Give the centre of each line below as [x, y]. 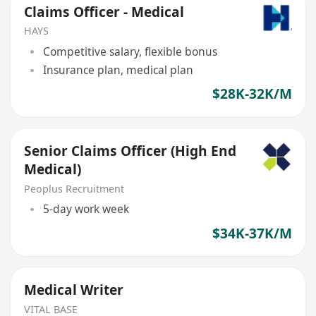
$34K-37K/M [252, 233]
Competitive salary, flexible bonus [130, 51]
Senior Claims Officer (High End [130, 151]
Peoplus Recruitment [74, 188]
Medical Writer [74, 290]
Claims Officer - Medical [104, 12]
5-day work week [86, 209]
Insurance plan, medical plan [118, 70]
